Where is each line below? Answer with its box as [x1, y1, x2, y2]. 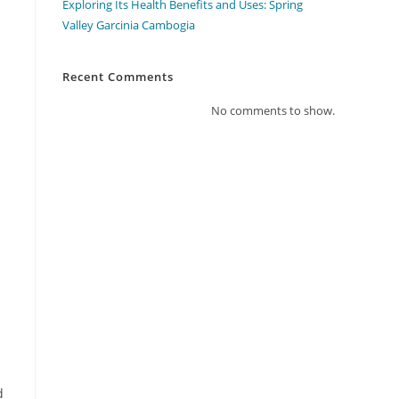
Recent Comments [62, 69, 174, 85]
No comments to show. [211, 102, 335, 118]
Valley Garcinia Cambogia [62, 17, 195, 33]
